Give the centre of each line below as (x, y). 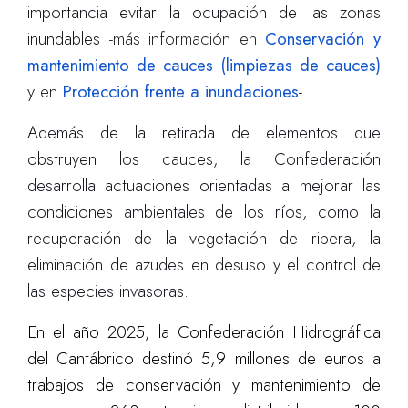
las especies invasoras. (108, 291)
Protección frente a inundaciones (181, 92)
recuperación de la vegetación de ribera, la (204, 238)
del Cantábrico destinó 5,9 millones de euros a (204, 358)
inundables (68, 39)
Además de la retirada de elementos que (204, 133)
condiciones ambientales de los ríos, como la (204, 212)
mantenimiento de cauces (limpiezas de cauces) (204, 65)
